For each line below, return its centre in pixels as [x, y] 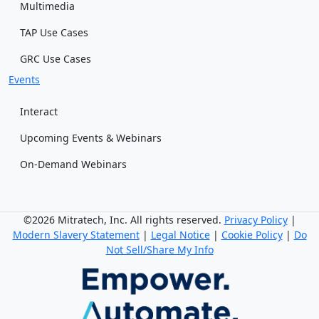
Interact [39, 111]
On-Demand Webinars [73, 164]
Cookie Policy [252, 235]
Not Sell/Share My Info [159, 250]
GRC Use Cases [56, 59]
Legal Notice [180, 235]
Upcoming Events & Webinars [91, 138]
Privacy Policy [256, 220]
